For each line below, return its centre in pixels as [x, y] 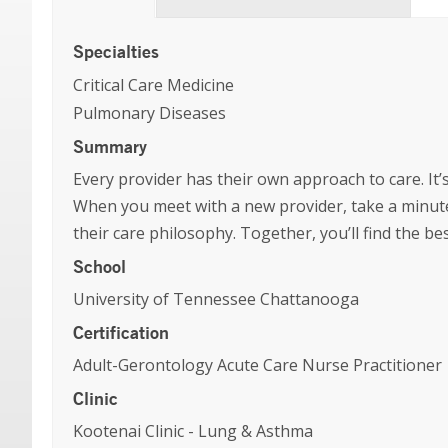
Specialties [116, 51]
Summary [110, 146]
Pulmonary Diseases [149, 113]
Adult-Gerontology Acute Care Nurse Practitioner [257, 365]
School [99, 266]
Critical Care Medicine [153, 85]
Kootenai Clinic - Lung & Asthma [193, 431]
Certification [121, 332]
